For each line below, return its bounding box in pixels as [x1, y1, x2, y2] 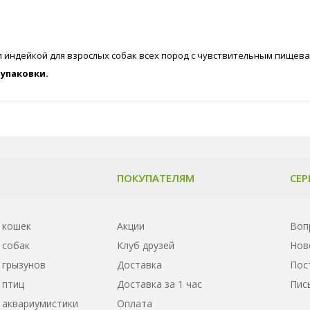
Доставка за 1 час [117, 277, 202, 291]
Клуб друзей [117, 238, 174, 252]
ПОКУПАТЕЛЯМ [117, 170, 194, 185]
